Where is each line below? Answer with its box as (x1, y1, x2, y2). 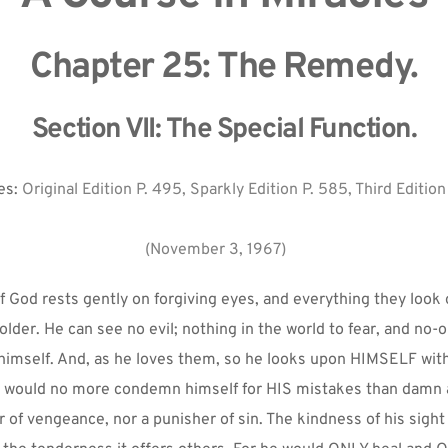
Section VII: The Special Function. (32, 112, 416, 149)
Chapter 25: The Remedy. (30, 45, 418, 92)
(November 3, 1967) (145, 240, 287, 261)
